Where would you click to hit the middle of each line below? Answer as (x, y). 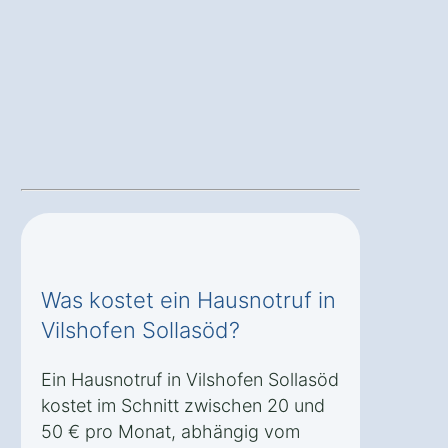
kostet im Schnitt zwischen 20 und (183, 406)
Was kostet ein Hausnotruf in (188, 300)
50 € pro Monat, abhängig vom (170, 432)
